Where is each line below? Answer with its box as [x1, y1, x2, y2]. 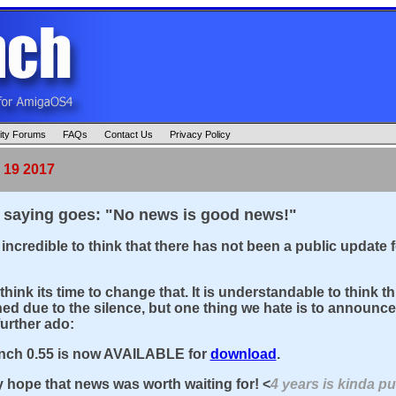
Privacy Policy [169, 129, 231, 140]
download [209, 346, 277, 362]
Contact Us [103, 129, 156, 140]
